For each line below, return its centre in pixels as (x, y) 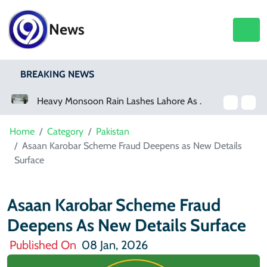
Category (65, 131)
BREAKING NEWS (58, 74)
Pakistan (113, 131)
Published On (43, 245)
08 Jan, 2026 (113, 245)
